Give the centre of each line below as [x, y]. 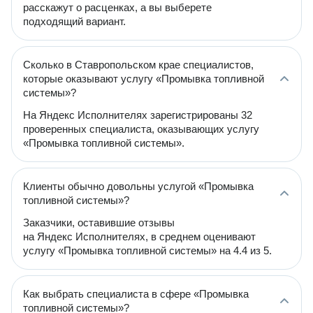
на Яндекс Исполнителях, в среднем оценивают [139, 236]
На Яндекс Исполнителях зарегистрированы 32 [138, 115]
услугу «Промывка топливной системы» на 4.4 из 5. [147, 250]
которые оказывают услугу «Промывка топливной [144, 79]
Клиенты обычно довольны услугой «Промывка [138, 186]
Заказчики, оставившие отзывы [99, 223]
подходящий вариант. [74, 21]
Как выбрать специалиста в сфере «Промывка [136, 294]
